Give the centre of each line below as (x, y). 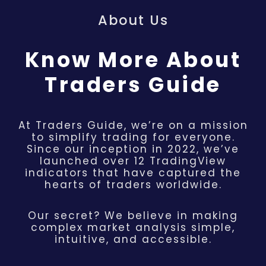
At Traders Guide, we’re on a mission (133, 126)
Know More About (133, 59)
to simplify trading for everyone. (133, 137)
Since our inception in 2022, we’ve (133, 149)
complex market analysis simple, (133, 228)
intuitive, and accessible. (133, 240)
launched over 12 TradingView (133, 161)
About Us (133, 20)
